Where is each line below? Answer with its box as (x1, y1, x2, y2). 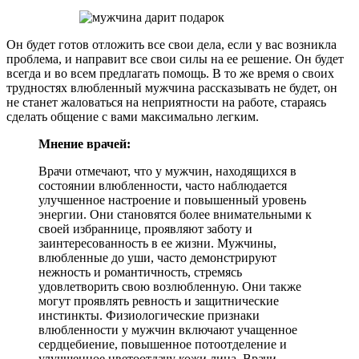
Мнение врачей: (38, 136, 131, 151)
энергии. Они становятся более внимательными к (38, 207, 312, 221)
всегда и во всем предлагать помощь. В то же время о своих (6, 66, 334, 80)
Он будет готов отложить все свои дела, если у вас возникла (6, 37, 337, 51)
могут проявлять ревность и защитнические (38, 293, 279, 308)
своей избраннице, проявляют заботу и (38, 221, 252, 236)
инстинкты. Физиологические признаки (38, 308, 260, 322)
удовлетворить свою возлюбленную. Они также (38, 279, 301, 293)
